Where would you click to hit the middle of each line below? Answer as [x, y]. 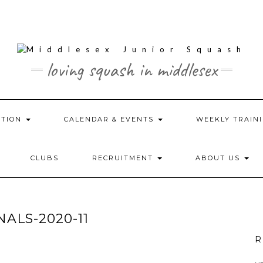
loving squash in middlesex [131, 70]
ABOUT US [219, 158]
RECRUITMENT [124, 158]
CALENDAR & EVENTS [110, 119]
